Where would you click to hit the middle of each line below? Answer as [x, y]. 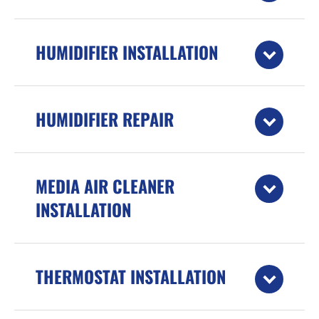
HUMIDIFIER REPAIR [105, 119]
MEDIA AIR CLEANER [105, 186]
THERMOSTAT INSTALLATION [131, 276]
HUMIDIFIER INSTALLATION [127, 52]
